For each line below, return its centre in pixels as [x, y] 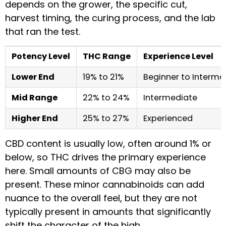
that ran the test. [43, 32]
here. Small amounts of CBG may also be [98, 171]
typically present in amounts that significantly [108, 211]
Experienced [168, 118]
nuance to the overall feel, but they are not [101, 198]
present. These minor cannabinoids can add [105, 184]
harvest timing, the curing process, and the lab [110, 18]
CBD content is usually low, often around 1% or [108, 143]
